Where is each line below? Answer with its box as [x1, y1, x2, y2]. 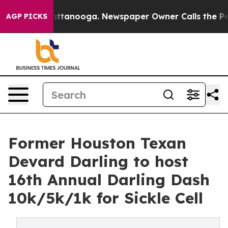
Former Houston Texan [8, 133, 186, 153]
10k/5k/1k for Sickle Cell [8, 188, 203, 208]
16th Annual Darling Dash [8, 170, 210, 189]
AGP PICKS [6, 12, 47, 21]
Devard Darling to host [8, 152, 188, 171]
